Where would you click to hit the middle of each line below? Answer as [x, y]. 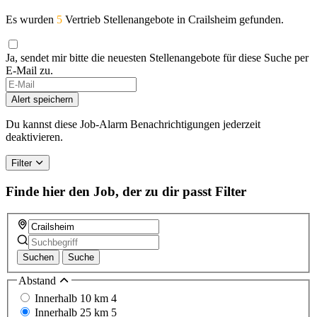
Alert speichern [42, 100]
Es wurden [31, 20]
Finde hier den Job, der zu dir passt [109, 192]
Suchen [38, 257]
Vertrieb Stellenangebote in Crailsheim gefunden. [173, 20]
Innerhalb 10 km [73, 299]
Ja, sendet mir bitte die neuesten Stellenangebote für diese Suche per [157, 58]
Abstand [39, 280]
